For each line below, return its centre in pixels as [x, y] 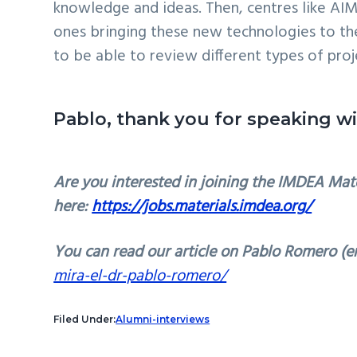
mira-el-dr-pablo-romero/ [140, 277]
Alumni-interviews [163, 320]
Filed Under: [85, 320]
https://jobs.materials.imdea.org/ [202, 207]
